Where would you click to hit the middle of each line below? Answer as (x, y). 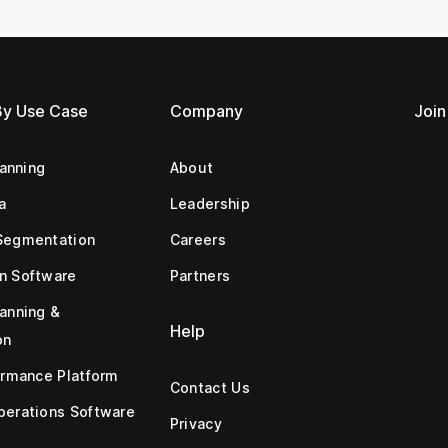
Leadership (209, 203)
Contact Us (209, 387)
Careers (197, 239)
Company (206, 110)
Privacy (195, 423)
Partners (200, 275)
